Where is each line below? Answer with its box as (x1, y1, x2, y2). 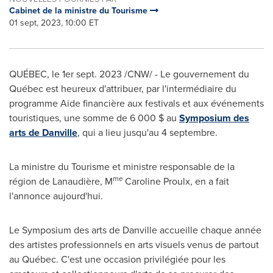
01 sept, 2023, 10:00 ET (9, 16, 99, 29)
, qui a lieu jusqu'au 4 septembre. (77, 126, 218, 140)
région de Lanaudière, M (9, 174, 113, 188)
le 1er (52, 67, 76, 81)
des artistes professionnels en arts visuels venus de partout (9, 238, 259, 252)
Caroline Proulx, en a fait (125, 174, 229, 188)
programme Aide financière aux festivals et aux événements (9, 96, 264, 110)
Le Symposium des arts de (9, 223, 122, 237)
